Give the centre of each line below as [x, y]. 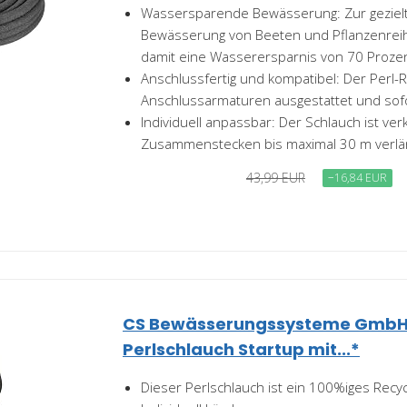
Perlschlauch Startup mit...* [241, 349]
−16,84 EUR [357, 178]
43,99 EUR [276, 178]
